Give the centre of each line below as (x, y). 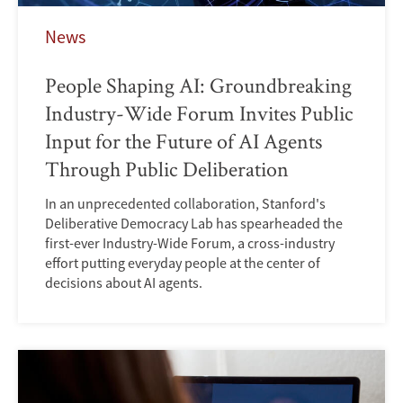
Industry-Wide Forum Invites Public (199, 113)
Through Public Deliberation (167, 169)
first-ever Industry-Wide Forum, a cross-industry (190, 243)
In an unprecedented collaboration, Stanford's (185, 204)
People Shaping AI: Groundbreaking (198, 85)
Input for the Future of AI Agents (184, 141)
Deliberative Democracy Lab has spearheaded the (194, 224)
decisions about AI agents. (124, 283)
